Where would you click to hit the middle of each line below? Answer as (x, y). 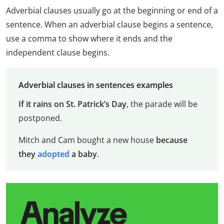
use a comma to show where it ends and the (89, 39)
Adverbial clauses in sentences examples (95, 85)
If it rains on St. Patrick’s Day (72, 104)
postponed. (40, 118)
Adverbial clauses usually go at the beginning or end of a (112, 11)
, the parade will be (162, 104)
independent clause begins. (58, 53)
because (171, 140)
